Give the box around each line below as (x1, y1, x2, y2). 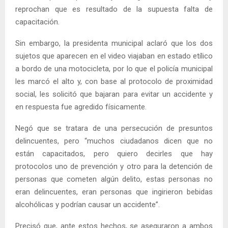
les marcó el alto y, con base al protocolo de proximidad (15, 76, 213, 86)
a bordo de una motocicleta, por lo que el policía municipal (15, 64, 213, 73)
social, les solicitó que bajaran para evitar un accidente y (15, 89, 213, 99)
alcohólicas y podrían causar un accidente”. (15, 199, 160, 209)
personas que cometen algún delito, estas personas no (15, 174, 213, 184)
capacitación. (15, 17, 60, 26)
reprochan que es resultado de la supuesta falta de (15, 4, 213, 14)
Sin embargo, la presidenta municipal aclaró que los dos (15, 38, 213, 48)
